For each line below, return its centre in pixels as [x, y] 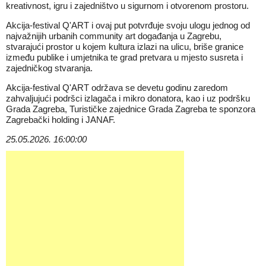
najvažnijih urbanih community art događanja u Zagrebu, [114, 36]
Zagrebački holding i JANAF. [61, 120]
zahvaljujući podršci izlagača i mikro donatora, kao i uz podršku [128, 98]
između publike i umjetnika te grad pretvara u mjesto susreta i [124, 57]
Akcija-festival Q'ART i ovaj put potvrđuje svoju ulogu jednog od [128, 25]
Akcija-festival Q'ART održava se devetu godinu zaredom [117, 88]
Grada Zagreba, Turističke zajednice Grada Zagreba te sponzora [131, 109]
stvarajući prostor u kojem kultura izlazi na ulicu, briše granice [125, 47]
